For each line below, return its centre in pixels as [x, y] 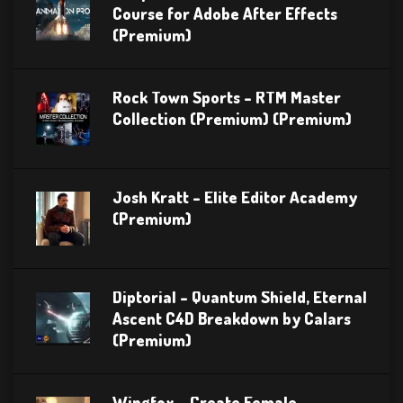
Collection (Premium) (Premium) [232, 119]
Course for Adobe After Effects [225, 14]
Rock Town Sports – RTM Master [227, 98]
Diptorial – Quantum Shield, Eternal [240, 297]
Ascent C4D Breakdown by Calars [232, 319]
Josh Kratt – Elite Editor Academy [235, 197]
